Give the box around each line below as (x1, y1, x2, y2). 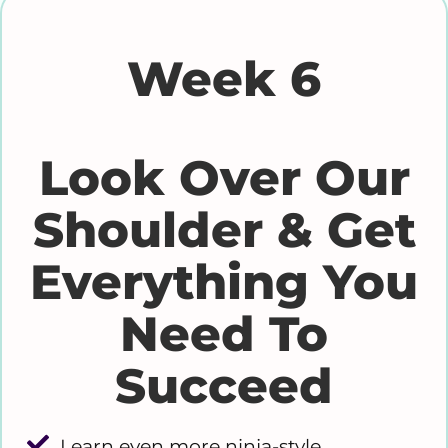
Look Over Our (38, 149, 410, 208)
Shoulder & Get (32, 201, 416, 260)
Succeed (115, 357, 333, 416)
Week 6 (127, 49, 321, 108)
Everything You (30, 253, 418, 312)
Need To (120, 305, 328, 364)
